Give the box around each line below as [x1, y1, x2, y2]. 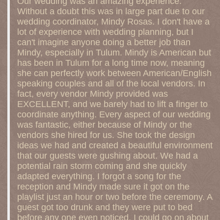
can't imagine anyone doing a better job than [17, 37, 191, 47]
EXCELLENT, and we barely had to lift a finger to [17, 99, 208, 109]
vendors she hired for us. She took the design [17, 130, 195, 140]
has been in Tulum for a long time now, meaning [17, 58, 205, 68]
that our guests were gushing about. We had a [17, 151, 198, 161]
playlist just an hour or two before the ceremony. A [17, 192, 212, 202]
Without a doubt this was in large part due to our [17, 6, 205, 16]
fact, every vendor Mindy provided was [17, 89, 168, 99]
